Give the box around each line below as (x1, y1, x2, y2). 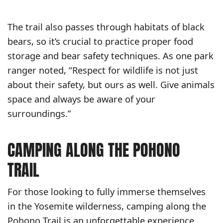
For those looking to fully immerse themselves (7, 185, 206, 198)
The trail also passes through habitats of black (7, 20, 205, 33)
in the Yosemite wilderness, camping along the (7, 200, 206, 213)
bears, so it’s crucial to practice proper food (7, 35, 193, 48)
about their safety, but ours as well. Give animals (7, 78, 215, 91)
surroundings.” (7, 107, 71, 120)
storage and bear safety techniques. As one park (7, 49, 214, 62)
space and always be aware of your (7, 93, 155, 106)
